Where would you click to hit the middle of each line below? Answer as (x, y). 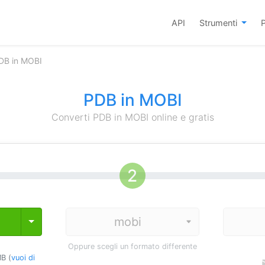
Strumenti (219, 22)
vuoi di (23, 258)
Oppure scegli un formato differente (132, 246)
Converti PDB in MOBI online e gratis (132, 117)
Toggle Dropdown (69, 221)
